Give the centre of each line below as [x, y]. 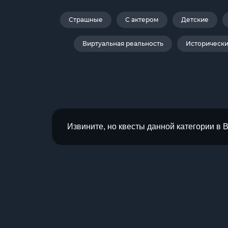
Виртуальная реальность [123, 44]
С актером [142, 20]
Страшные [86, 20]
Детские [195, 20]
